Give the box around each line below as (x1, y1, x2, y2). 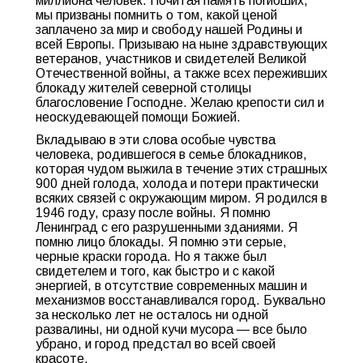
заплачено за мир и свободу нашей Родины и (36, 23, 302, 36)
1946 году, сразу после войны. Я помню (36, 206, 271, 220)
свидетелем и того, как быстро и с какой (36, 264, 275, 278)
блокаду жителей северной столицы (36, 81, 251, 95)
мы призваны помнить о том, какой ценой (36, 8, 277, 22)
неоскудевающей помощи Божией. (36, 110, 241, 124)
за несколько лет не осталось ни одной (36, 308, 268, 322)
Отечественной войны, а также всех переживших (36, 66, 327, 80)
